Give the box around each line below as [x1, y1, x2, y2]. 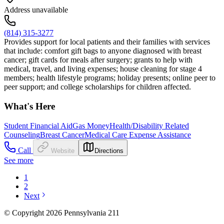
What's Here [4, 100, 55, 111]
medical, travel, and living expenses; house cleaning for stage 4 [4, 64, 202, 73]
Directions [94, 146, 123, 154]
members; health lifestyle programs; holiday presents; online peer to [4, 73, 215, 82]
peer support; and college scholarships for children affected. [4, 82, 191, 91]
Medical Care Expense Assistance [84, 130, 191, 139]
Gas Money [72, 121, 109, 130]
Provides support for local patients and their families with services [4, 37, 210, 46]
